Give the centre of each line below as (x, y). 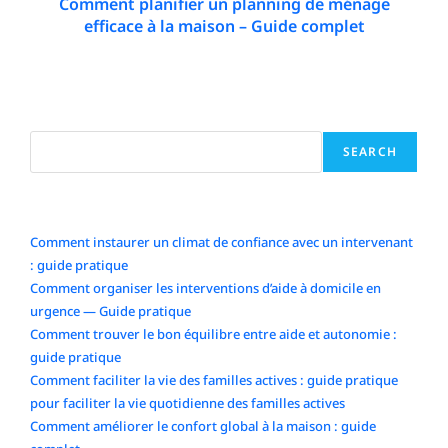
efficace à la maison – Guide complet (224, 26)
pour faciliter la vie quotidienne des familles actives (187, 403)
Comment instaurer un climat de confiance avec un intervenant (221, 242)
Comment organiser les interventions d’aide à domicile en (205, 288)
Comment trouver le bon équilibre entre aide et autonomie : (213, 334)
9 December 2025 (232, 54)
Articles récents (85, 219)
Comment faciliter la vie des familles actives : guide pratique (213, 380)
